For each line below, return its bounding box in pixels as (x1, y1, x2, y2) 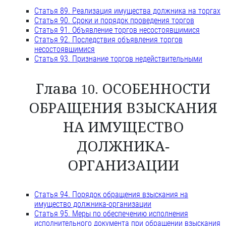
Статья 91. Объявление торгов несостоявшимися (34, 25, 200, 35)
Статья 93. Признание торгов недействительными (34, 54, 202, 64)
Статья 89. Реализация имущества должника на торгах (34, 6, 220, 16)
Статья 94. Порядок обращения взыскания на (34, 190, 188, 200)
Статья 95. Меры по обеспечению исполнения (34, 209, 188, 219)
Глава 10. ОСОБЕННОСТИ (36, 81, 210, 97)
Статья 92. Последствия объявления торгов (34, 35, 183, 45)
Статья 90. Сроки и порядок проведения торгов (34, 16, 194, 26)
